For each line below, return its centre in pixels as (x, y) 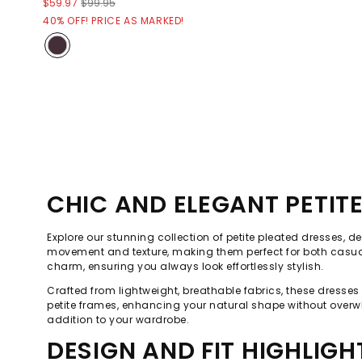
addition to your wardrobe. (118, 319)
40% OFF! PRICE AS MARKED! (114, 21)
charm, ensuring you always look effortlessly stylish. (185, 266)
